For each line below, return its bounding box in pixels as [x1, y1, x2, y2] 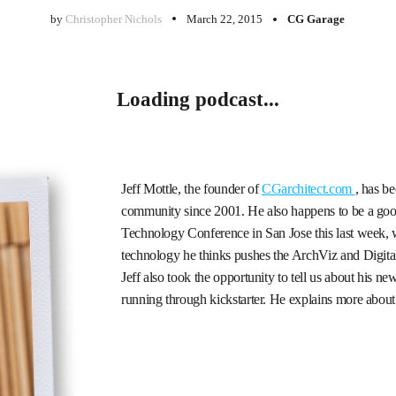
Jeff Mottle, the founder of [120, 180, 263, 197]
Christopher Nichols [65, 12, 163, 26]
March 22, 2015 [187, 12, 263, 26]
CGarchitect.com [262, 180, 355, 197]
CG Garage [287, 12, 346, 26]
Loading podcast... [116, 88, 279, 111]
